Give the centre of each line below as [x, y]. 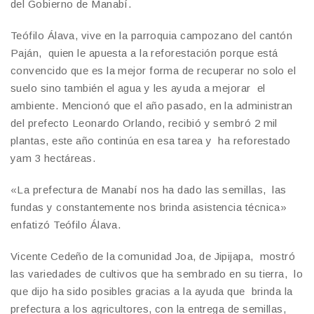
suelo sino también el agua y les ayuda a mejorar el [138, 88]
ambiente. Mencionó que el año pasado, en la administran [152, 105]
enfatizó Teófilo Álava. [66, 224]
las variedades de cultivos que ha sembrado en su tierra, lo [157, 273]
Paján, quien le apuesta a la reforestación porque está [144, 53]
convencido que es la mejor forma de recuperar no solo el [153, 70]
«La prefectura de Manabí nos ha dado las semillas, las [149, 189]
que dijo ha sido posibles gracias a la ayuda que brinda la [152, 291]
